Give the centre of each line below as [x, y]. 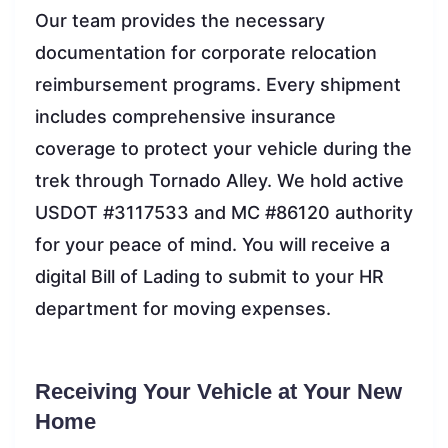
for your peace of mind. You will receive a [212, 244]
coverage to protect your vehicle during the [223, 148]
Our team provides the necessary [180, 20]
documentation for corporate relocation [206, 52]
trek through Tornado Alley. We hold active [219, 180]
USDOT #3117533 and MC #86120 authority [224, 212]
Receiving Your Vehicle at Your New [218, 391]
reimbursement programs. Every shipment [218, 84]
